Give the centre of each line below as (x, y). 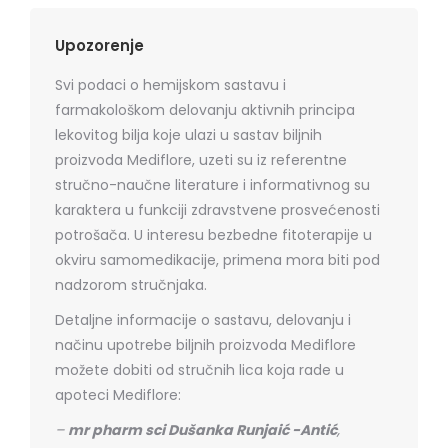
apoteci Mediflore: (118, 394)
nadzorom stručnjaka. (131, 284)
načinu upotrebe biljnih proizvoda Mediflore (205, 344)
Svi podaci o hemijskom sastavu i (170, 84)
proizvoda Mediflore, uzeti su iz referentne (201, 159)
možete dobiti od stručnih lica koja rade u (199, 369)
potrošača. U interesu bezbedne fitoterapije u (213, 234)
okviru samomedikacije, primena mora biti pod (217, 259)
